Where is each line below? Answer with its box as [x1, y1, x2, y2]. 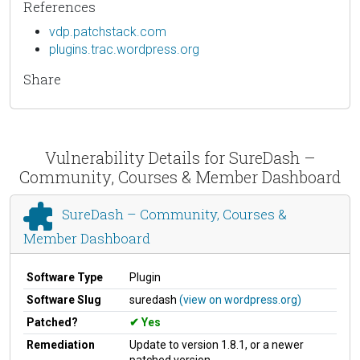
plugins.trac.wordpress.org [49, 41, 199, 57]
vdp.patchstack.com [49, 23, 166, 39]
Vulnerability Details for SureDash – [44, 146, 316, 168]
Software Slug [27, 292, 101, 306]
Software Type [27, 270, 103, 284]
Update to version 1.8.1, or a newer [129, 337, 304, 351]
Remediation [27, 337, 95, 351]
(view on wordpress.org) [179, 292, 301, 306]
